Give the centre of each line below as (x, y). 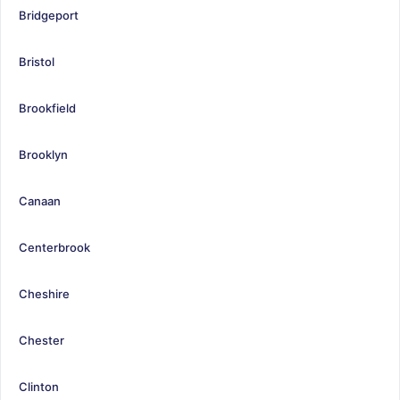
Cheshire (44, 293)
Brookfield (47, 108)
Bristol (37, 61)
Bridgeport (49, 15)
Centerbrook (54, 247)
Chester (42, 340)
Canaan (40, 200)
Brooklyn (43, 154)
